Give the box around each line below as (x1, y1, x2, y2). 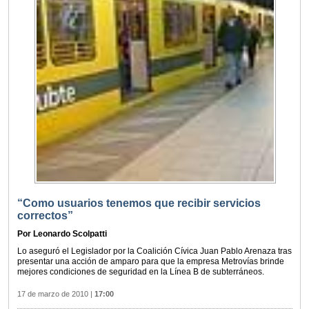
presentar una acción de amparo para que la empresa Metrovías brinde (17, 257, 284, 267)
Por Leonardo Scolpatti (17, 229, 107, 239)
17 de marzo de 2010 (17, 290, 88, 299)
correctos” (17, 210, 73, 222)
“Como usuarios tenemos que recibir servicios (17, 197, 261, 210)
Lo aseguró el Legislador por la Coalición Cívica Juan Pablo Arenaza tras (17, 246, 292, 257)
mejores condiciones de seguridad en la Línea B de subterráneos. (17, 267, 264, 277)
